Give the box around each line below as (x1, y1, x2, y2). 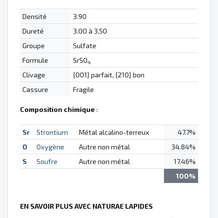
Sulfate (73, 41, 96, 50)
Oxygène (36, 143, 64, 151)
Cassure (22, 85, 48, 94)
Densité (22, 12, 47, 21)
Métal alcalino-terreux (78, 128, 149, 137)
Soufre (36, 157, 57, 166)
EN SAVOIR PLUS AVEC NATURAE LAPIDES (20, 202, 153, 211)
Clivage (22, 71, 45, 79)
